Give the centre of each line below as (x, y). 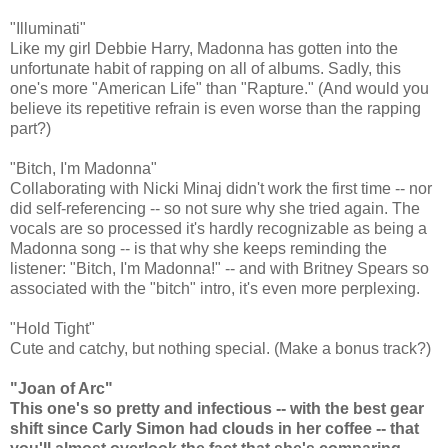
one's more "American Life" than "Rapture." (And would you (219, 89)
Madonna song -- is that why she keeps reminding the (198, 249)
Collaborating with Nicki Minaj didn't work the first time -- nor (221, 189)
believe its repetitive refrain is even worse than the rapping (215, 109)
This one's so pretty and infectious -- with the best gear (217, 409)
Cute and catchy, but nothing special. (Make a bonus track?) (220, 349)
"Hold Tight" (52, 329)
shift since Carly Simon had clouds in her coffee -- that (214, 429)
